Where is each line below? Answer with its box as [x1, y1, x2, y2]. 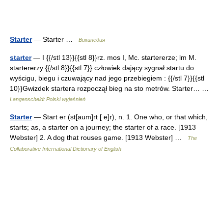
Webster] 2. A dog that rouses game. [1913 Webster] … [10, 134, 188, 141]
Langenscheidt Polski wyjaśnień [10, 96, 85, 102]
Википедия [79, 37, 105, 43]
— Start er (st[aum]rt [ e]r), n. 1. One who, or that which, [32, 113, 208, 121]
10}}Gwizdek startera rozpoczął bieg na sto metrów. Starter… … [10, 84, 213, 92]
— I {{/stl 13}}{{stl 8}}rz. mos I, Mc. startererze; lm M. [31, 54, 196, 61]
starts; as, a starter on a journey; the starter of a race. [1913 [10, 123, 196, 131]
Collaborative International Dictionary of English [10, 146, 121, 152]
